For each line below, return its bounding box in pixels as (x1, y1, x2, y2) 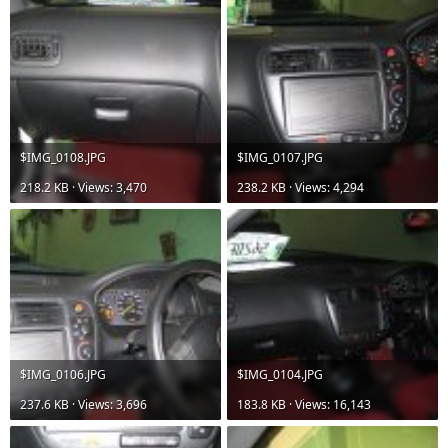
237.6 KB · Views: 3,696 (20, 396, 147, 413)
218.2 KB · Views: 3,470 (20, 179, 147, 196)
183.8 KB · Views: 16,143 (237, 396, 371, 413)
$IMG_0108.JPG (20, 149, 106, 166)
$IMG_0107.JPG (237, 149, 323, 166)
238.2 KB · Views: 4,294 (237, 179, 364, 196)
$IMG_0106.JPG (20, 366, 106, 383)
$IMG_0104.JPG (237, 366, 323, 383)
